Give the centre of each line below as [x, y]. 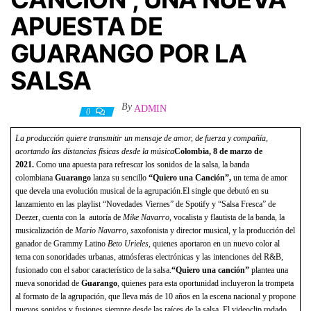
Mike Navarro [146, 217]
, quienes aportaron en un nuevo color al [214, 243]
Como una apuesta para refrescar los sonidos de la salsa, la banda [143, 164]
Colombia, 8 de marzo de [218, 151]
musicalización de [45, 230]
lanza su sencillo [121, 177]
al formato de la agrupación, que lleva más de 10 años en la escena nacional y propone [155, 296]
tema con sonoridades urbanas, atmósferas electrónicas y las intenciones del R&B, [149, 257]
